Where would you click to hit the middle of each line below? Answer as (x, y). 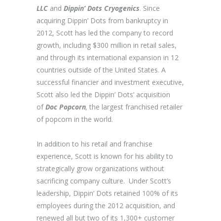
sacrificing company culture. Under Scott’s (104, 181)
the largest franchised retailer (135, 107)
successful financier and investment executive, (110, 82)
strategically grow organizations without (100, 168)
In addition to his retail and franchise (94, 144)
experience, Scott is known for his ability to (105, 156)
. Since (150, 8)
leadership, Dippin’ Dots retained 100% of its (107, 193)
